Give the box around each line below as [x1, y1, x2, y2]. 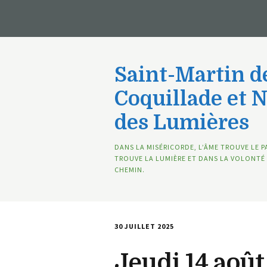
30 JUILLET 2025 [114, 222, 174, 231]
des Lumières [114, 111, 249, 134]
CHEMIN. [114, 165, 145, 174]
